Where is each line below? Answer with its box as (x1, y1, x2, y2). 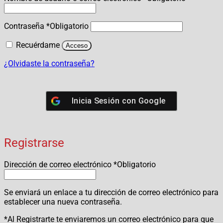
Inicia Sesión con (72, 96, 138, 106)
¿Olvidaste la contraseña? (4, 59, 95, 69)
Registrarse (4, 136, 64, 150)
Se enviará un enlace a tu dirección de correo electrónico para (4, 187, 219, 197)
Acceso (66, 42, 88, 50)
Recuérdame (16, 40, 60, 50)
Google (138, 96, 165, 106)
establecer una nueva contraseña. (4, 197, 122, 207)
